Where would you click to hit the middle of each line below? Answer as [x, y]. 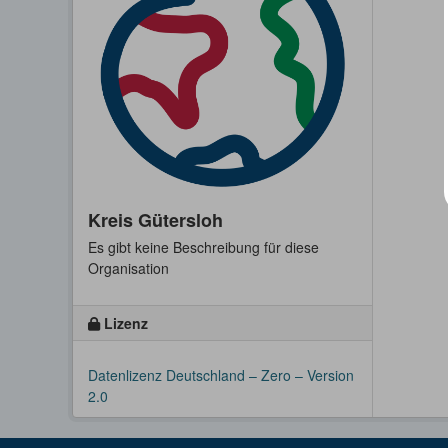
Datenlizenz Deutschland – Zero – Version [221, 374]
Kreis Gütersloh [155, 219]
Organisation [128, 267]
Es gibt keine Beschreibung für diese [203, 246]
